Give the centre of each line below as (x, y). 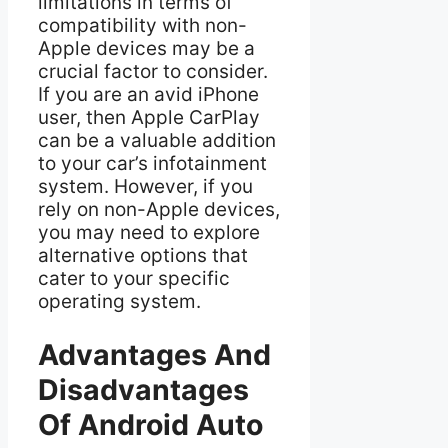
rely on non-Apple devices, (159, 209)
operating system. (119, 301)
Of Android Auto (150, 424)
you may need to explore (149, 232)
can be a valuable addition (157, 140)
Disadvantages (143, 389)
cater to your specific (134, 278)
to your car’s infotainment (152, 163)
